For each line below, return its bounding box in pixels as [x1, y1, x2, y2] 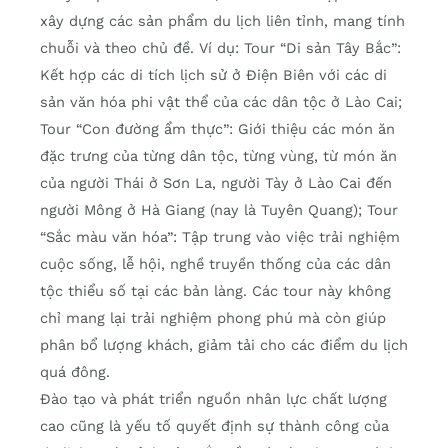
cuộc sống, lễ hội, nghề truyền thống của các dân [40, 255, 391, 274]
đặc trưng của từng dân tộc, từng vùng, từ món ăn [40, 147, 397, 166]
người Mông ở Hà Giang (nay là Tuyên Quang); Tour [40, 201, 398, 220]
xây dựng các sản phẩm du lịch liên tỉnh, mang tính [40, 12, 405, 31]
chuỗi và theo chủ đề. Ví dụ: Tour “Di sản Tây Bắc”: [40, 39, 401, 58]
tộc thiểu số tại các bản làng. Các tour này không [40, 282, 391, 301]
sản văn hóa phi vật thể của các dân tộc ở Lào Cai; [40, 93, 402, 112]
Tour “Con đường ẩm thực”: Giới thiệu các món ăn [40, 120, 395, 139]
